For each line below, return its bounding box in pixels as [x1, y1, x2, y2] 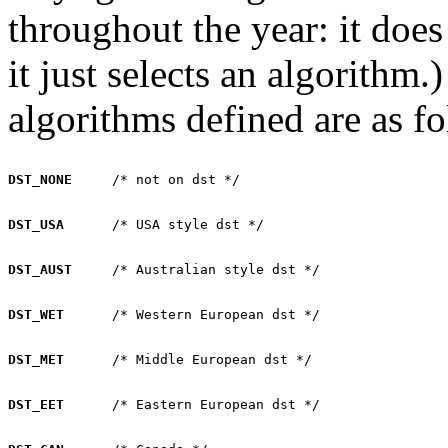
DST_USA [8, 216, 64, 232]
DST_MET [8, 351, 64, 367]
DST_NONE [8, 171, 72, 187]
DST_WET [8, 306, 64, 322]
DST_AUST [8, 261, 72, 277]
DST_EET [8, 396, 64, 412]
